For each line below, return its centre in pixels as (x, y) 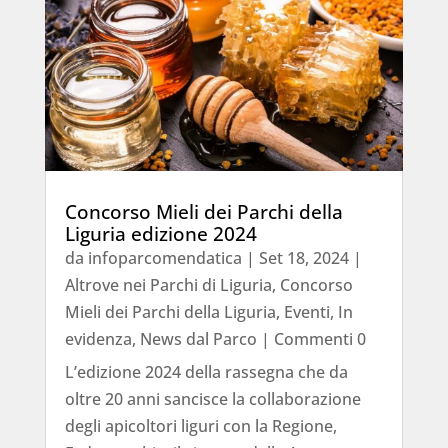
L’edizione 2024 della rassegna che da (206, 371)
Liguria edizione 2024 (160, 233)
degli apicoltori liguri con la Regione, (200, 425)
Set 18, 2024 (303, 257)
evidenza (98, 338)
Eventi (306, 311)
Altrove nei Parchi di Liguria (168, 284)
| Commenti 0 (311, 338)
